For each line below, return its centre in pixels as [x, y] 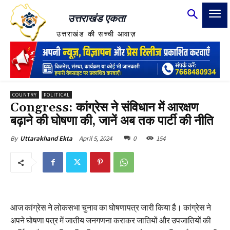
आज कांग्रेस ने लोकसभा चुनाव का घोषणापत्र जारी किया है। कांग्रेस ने [111, 207]
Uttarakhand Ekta [46, 138]
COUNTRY [25, 94]
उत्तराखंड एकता [97, 19]
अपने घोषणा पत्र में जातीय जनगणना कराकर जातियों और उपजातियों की [111, 220]
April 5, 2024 [95, 138]
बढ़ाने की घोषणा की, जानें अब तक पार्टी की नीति [112, 121]
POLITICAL [57, 94]
